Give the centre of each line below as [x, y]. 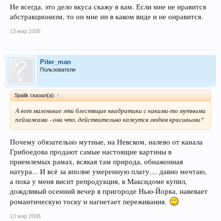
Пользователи [58, 69]
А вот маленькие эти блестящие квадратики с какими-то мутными [110, 110]
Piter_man [55, 62]
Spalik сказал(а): [36, 95]
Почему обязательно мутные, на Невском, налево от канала [106, 142]
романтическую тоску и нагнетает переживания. [89, 201]
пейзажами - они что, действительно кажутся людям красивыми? [110, 119]
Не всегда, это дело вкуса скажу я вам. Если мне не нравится [108, 6]
